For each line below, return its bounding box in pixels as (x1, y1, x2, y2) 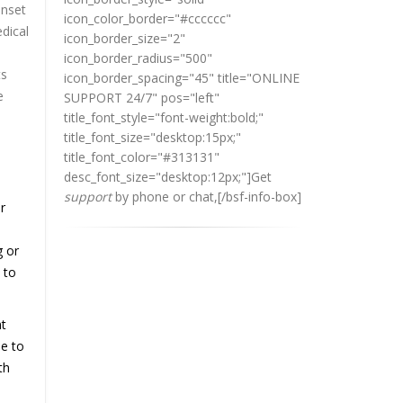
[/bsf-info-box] (218, 188, 301, 206)
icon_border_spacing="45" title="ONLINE (64, 69, 300, 87)
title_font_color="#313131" (64, 148, 219, 166)
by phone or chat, (112, 188, 218, 206)
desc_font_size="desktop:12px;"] (64, 168, 251, 186)
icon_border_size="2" (64, 30, 185, 48)
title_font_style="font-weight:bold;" (64, 109, 264, 127)
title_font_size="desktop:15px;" (64, 129, 241, 147)
